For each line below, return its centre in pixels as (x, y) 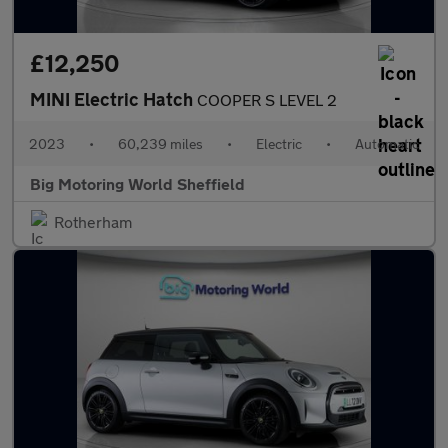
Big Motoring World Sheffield (137, 183)
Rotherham (93, 221)
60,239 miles (160, 143)
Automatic (387, 143)
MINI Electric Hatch (113, 99)
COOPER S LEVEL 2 (267, 99)
